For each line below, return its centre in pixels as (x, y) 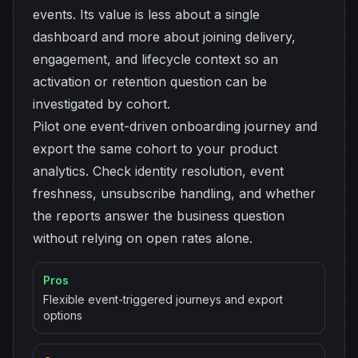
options (63, 315)
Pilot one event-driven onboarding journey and (175, 126)
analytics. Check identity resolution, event (158, 171)
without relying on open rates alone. (143, 238)
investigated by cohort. (101, 104)
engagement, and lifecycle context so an (155, 59)
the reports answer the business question (159, 216)
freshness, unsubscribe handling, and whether (174, 193)
